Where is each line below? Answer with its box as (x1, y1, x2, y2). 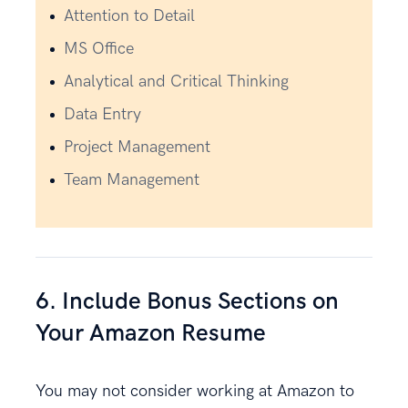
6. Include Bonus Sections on (36, 287, 339, 316)
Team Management (64, 169, 199, 189)
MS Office (64, 38, 134, 58)
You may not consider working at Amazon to (36, 381, 354, 401)
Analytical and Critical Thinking (64, 71, 289, 91)
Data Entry (64, 104, 141, 124)
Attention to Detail (64, 5, 195, 25)
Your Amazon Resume (36, 319, 266, 348)
